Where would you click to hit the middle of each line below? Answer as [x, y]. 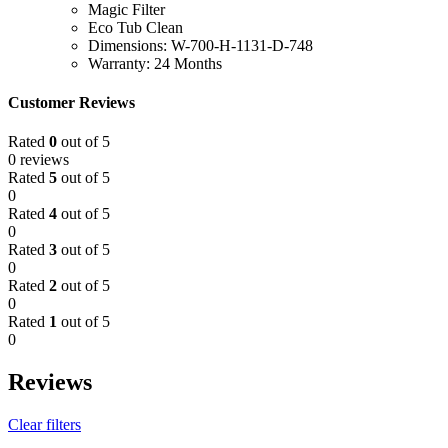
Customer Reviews [71, 103]
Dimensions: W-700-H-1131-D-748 [200, 45]
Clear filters [44, 425]
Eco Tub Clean [135, 27]
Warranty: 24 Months [155, 63]
